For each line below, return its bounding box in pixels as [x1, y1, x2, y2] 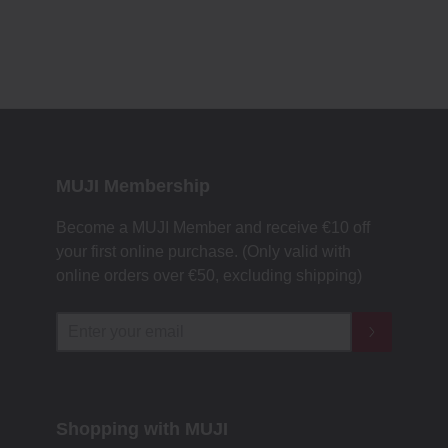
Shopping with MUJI [56, 418, 228, 439]
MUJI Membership [56, 175, 210, 196]
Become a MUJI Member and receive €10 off [56, 218, 370, 236]
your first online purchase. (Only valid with [56, 242, 351, 260]
